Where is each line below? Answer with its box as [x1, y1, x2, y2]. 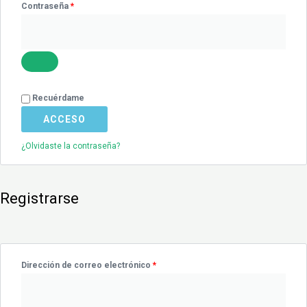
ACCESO [43, 114, 86, 125]
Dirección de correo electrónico [21, 260, 153, 271]
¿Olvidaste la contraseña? [21, 141, 120, 151]
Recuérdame [32, 93, 84, 103]
